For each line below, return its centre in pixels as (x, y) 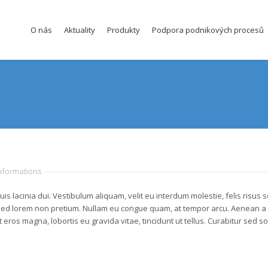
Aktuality (80, 30)
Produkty (124, 30)
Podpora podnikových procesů (208, 30)
